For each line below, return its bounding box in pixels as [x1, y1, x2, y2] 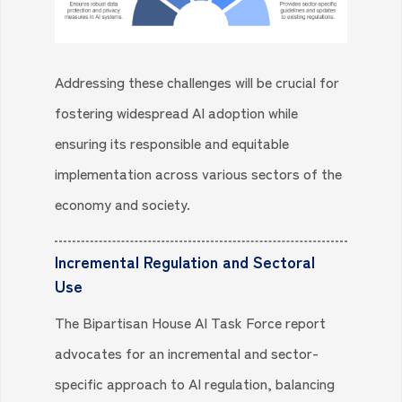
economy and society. [55, 193, 191, 214]
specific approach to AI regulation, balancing [55, 372, 336, 394]
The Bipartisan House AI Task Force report [55, 311, 327, 333]
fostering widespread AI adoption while [55, 101, 299, 123]
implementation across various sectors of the [55, 162, 343, 184]
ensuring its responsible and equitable [55, 132, 290, 153]
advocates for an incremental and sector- [55, 342, 319, 363]
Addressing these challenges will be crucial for [55, 71, 340, 92]
